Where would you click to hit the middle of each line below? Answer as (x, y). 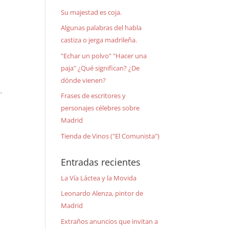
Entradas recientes (101, 162)
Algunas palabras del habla (101, 28)
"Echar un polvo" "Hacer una (104, 55)
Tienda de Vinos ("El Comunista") (110, 136)
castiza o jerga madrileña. (99, 40)
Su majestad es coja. (91, 12)
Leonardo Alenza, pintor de (102, 193)
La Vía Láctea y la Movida (99, 178)
